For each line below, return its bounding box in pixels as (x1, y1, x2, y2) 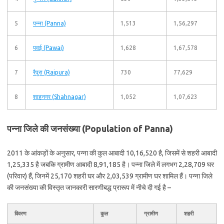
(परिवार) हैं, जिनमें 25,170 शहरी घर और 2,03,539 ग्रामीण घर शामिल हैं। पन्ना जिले (7, 172, 212, 180)
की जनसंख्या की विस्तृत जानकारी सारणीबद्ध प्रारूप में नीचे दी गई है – (7, 183, 171, 191)
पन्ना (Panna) (33, 20, 66, 26)
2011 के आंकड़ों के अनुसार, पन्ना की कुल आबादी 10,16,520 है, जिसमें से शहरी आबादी (7, 149, 217, 157)
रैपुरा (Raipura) (33, 69, 70, 75)
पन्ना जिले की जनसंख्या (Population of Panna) (7, 123, 173, 133)
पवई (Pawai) (33, 44, 64, 51)
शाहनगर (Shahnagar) (33, 93, 86, 100)
